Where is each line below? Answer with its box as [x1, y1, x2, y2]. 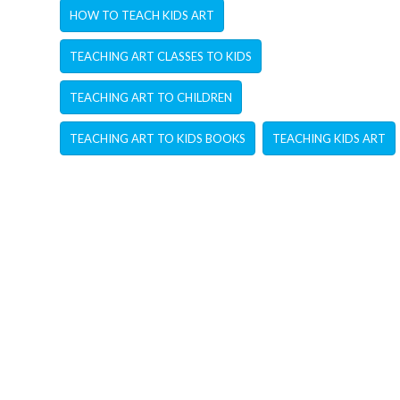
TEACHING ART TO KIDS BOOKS [70, 131, 246, 146]
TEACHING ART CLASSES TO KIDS [70, 49, 253, 64]
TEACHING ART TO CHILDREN [70, 90, 233, 105]
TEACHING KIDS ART [272, 131, 387, 146]
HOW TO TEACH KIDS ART [70, 8, 215, 23]
